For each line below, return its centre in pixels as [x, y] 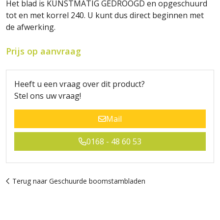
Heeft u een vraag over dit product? [80, 84]
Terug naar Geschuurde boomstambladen [78, 181]
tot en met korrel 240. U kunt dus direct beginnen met [105, 15]
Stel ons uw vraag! [48, 96]
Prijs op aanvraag [43, 51]
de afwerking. [31, 27]
